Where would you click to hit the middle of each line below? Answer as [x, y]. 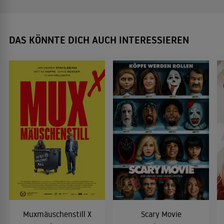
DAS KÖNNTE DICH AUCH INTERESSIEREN [99, 40]
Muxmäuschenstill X [57, 214]
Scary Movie [161, 214]
